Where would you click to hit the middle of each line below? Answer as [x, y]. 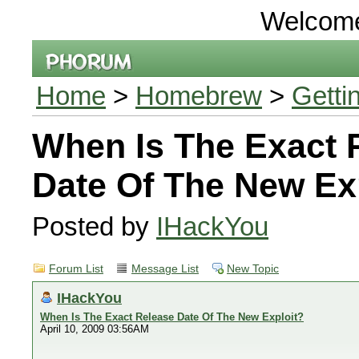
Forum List [76, 269]
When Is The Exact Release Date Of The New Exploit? [172, 317]
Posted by [94, 226]
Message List [165, 269]
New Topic [253, 269]
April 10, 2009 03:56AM [95, 329]
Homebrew [199, 96]
